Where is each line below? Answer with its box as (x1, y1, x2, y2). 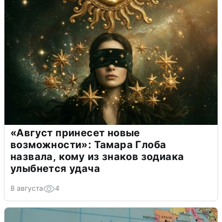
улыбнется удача (10, 162, 100, 174)
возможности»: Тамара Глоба (10, 138, 166, 151)
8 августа (10, 183, 43, 192)
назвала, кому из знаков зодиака (10, 150, 184, 163)
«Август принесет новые (10, 126, 140, 139)
